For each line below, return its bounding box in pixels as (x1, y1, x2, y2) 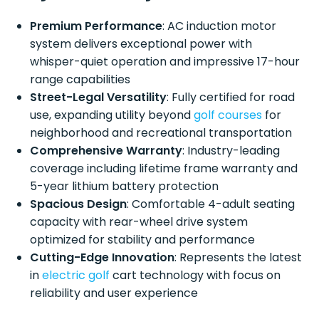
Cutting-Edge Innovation (30, 249, 175, 266)
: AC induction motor (162, 17, 277, 34)
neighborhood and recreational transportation (30, 124, 293, 141)
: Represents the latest (174, 249, 303, 266)
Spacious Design (30, 195, 127, 212)
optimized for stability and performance (30, 231, 256, 248)
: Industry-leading (182, 142, 281, 159)
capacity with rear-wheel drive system (30, 213, 249, 230)
